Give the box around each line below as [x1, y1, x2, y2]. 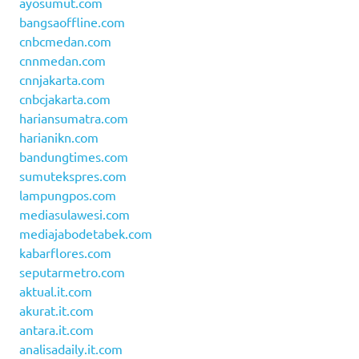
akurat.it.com [19, 301, 94, 318]
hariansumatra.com [19, 109, 128, 126]
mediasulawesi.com [19, 205, 130, 222]
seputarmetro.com [19, 263, 125, 280]
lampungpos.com [19, 186, 116, 203]
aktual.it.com [19, 282, 92, 299]
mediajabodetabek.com [19, 224, 152, 241]
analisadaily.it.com [19, 340, 123, 357]
